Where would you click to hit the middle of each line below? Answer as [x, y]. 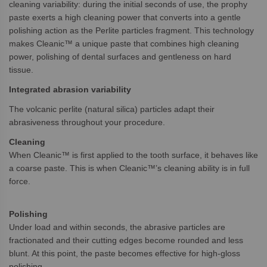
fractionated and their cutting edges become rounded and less [126, 240]
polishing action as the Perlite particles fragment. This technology [131, 30]
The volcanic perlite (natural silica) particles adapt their [112, 109]
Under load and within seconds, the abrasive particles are [117, 227]
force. [20, 181]
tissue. [22, 70]
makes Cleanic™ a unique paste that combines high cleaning [124, 44]
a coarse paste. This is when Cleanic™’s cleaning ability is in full [129, 168]
